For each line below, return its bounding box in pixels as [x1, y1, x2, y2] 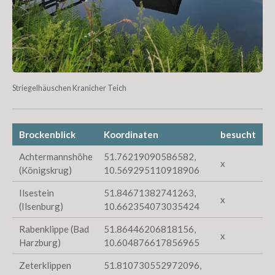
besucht [220, 128, 256, 140]
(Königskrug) [19, 164, 72, 176]
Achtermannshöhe [19, 150, 93, 162]
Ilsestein [19, 187, 55, 198]
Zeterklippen [19, 259, 72, 271]
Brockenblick [19, 128, 76, 140]
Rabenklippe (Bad [19, 223, 90, 234]
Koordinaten [103, 128, 158, 140]
